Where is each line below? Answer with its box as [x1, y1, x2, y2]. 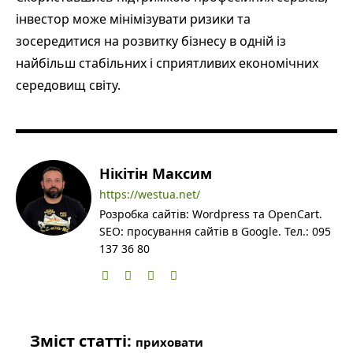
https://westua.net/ [99, 186, 200, 202]
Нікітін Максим [99, 163, 212, 183]
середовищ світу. [16, 76, 121, 94]
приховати [136, 333, 203, 350]
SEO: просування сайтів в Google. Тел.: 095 [99, 223, 331, 239]
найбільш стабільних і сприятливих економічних [16, 54, 318, 72]
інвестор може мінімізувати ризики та [16, 9, 251, 28]
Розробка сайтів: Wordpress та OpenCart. [99, 206, 322, 221]
